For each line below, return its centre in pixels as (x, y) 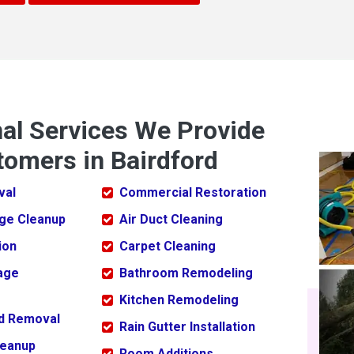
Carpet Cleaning (167, 247)
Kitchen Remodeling (179, 300)
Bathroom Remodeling (186, 273)
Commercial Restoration (192, 193)
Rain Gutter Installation (187, 327)
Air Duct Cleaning (171, 220)
